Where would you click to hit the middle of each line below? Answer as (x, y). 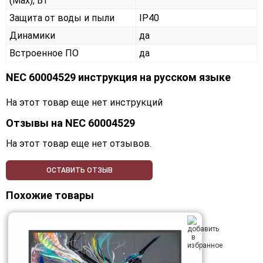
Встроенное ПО (44, 53)
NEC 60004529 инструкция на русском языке (118, 77)
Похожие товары (50, 195)
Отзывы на (36, 123)
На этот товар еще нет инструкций (84, 103)
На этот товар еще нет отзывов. (79, 144)
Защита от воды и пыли (62, 18)
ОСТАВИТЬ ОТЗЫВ (79, 171)
